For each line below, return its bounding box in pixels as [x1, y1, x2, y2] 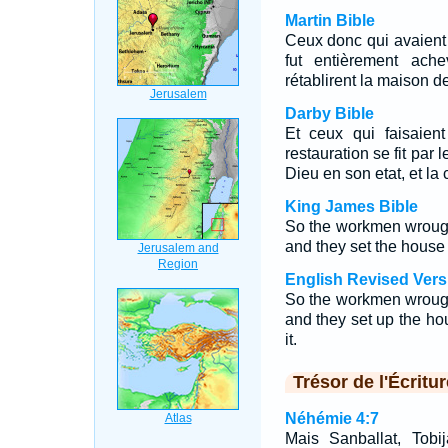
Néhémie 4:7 [284, 410, 379, 427]
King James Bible [284, 198, 418, 215]
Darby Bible [284, 105, 374, 122]
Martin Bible [284, 12, 375, 29]
